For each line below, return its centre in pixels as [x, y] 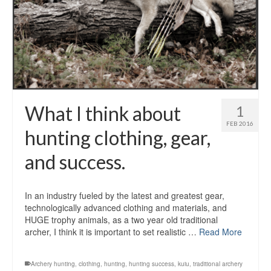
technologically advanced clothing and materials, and [126, 208]
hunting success [152, 264]
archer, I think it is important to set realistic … [112, 232]
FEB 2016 [240, 124]
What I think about [103, 114]
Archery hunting [53, 264]
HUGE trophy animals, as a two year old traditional [121, 220]
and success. [75, 162]
